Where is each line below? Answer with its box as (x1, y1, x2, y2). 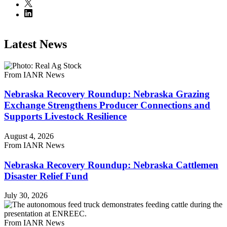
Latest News (4, 37, 67, 51)
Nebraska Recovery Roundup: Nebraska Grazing (4, 89, 210, 100)
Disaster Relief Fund (4, 170, 88, 181)
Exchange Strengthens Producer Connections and (4, 100, 210, 111)
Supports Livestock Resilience (4, 111, 127, 122)
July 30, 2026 (4, 191, 48, 200)
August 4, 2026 (4, 131, 54, 140)
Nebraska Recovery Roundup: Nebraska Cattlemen (4, 159, 218, 170)
